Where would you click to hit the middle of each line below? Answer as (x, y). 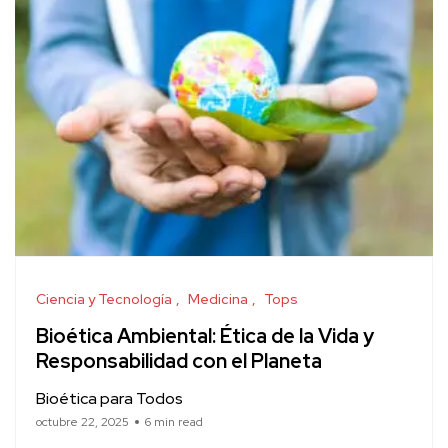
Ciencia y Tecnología (104, 299)
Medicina (218, 299)
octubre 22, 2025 (82, 422)
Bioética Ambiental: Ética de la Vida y (205, 336)
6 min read (174, 422)
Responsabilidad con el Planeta (179, 361)
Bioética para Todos (109, 399)
